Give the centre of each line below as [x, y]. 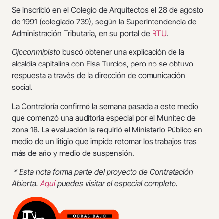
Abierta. [26, 183]
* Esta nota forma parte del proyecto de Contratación [103, 171]
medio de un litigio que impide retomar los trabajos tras [104, 141]
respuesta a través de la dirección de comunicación [99, 76]
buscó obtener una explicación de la [123, 52]
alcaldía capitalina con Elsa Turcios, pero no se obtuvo [102, 64]
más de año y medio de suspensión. [73, 153]
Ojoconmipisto [37, 52]
